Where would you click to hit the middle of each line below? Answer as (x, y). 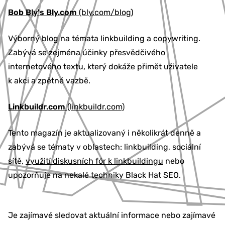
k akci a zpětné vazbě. (49, 81)
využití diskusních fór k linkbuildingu (94, 161)
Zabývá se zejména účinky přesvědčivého (87, 53)
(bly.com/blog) (105, 13)
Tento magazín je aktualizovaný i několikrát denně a (104, 133)
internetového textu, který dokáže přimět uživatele (103, 67)
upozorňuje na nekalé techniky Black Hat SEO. (94, 175)
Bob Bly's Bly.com (42, 13)
